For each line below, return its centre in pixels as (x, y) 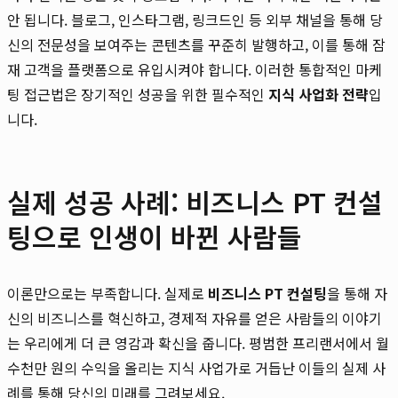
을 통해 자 (357, 293)
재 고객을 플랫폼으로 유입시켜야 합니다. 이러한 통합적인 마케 (195, 69)
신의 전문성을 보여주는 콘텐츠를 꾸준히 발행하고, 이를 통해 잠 (196, 44)
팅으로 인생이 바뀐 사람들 (155, 236)
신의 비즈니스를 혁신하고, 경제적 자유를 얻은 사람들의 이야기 (195, 318)
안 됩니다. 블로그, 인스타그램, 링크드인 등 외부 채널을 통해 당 (195, 19)
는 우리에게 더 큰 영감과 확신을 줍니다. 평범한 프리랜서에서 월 (198, 342)
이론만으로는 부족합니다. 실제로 (107, 293)
